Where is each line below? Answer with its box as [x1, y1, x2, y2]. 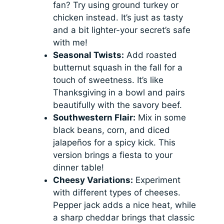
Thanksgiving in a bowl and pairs [53, 87, 185, 98]
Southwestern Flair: [53, 112, 136, 123]
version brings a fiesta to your [53, 150, 173, 160]
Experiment [133, 175, 181, 185]
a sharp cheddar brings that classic [53, 212, 195, 223]
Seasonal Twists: [53, 50, 124, 60]
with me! [53, 37, 88, 48]
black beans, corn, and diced [53, 125, 170, 135]
